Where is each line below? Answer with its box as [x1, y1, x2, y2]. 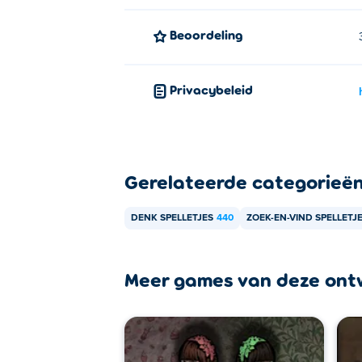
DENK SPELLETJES [131, 213, 213, 223]
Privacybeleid [177, 82, 253, 97]
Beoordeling [177, 27, 243, 42]
